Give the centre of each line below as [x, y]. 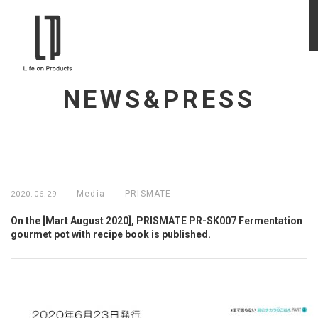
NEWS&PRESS [159, 100]
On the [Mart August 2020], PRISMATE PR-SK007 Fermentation [157, 221]
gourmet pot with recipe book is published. [111, 235]
